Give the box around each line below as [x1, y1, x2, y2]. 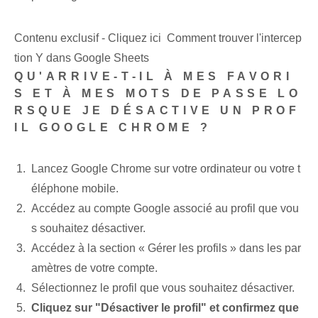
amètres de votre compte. [31, 262, 158, 275]
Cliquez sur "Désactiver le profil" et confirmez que [31, 302, 299, 314]
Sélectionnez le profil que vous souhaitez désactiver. [31, 282, 295, 295]
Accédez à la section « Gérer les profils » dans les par [31, 242, 301, 255]
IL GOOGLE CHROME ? [14, 121, 212, 134]
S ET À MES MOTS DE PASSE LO [14, 87, 302, 100]
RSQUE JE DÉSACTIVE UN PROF [14, 104, 300, 117]
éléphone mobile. [31, 182, 119, 195]
